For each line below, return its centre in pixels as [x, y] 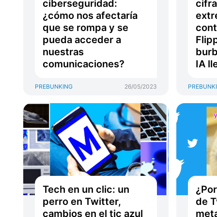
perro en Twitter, [82, 201]
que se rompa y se [85, 28]
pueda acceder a [82, 40]
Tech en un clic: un [86, 189]
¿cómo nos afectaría [90, 15]
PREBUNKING [54, 86]
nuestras [63, 52]
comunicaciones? [84, 64]
